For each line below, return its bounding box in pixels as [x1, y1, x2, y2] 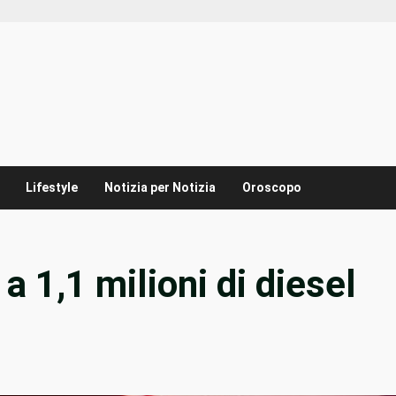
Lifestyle [26, 180, 78, 195]
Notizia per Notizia [104, 180, 216, 195]
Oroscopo [242, 180, 301, 195]
